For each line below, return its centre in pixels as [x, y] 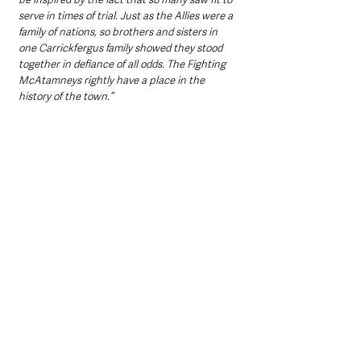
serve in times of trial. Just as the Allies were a [127, 15]
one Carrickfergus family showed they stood [122, 48]
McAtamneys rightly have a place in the [113, 80]
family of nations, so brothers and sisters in [119, 31]
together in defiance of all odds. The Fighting [123, 64]
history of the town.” [66, 96]
